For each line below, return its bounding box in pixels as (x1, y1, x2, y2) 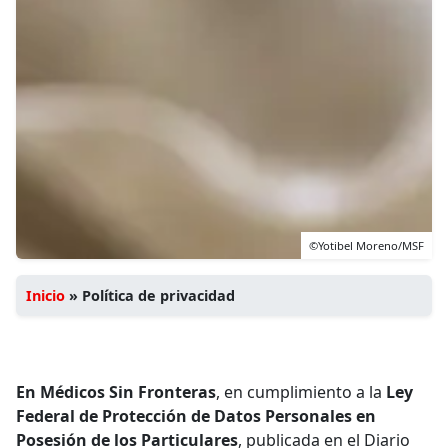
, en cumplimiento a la (216, 380, 386, 403)
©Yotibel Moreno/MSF (309, 237, 424, 253)
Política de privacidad (82, 285, 235, 305)
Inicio (26, 285, 65, 305)
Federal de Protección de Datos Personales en (16, 404, 376, 427)
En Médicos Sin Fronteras (16, 380, 216, 403)
